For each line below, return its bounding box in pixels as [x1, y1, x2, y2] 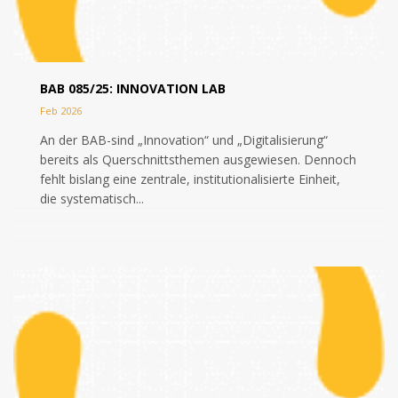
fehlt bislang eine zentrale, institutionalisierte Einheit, [40, 171, 340, 187]
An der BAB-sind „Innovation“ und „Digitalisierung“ [40, 131, 328, 148]
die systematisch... [40, 190, 144, 207]
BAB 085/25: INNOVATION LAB [40, 80, 226, 97]
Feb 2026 [40, 104, 82, 117]
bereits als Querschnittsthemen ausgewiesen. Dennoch [40, 151, 356, 168]
